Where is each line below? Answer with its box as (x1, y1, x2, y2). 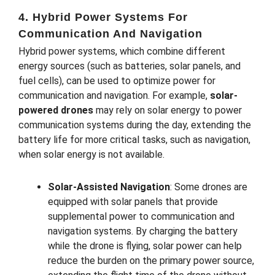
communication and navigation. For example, (18, 89, 210, 101)
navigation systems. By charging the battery (48, 225, 238, 237)
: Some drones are (170, 180, 247, 193)
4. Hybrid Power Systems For (18, 10, 188, 23)
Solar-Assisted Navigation (48, 180, 170, 193)
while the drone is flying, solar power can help (48, 239, 242, 252)
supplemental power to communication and (48, 210, 234, 222)
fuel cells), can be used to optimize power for (18, 74, 215, 87)
